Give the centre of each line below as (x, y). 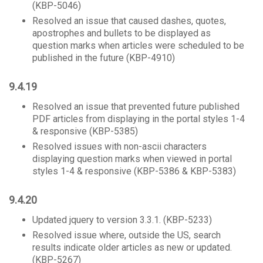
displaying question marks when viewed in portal (132, 159)
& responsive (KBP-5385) (85, 131)
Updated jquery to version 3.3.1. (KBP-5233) (122, 220)
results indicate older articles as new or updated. (132, 247)
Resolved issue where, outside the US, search (127, 235)
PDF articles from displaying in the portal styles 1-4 (139, 119)
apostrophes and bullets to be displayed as (122, 33)
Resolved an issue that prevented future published (136, 107)
